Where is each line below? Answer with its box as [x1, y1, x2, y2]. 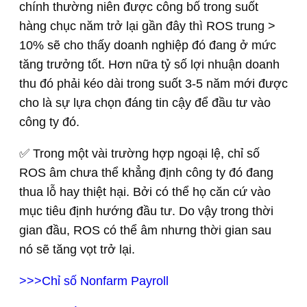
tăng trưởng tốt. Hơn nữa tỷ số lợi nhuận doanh [19, 57, 280, 71]
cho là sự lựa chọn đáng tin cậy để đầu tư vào [19, 95, 271, 110]
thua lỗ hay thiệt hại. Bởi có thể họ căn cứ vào [19, 184, 271, 199]
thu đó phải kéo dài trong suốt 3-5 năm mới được [19, 76, 288, 90]
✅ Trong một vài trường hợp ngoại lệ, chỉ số [19, 146, 260, 160]
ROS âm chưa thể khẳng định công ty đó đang [19, 165, 273, 180]
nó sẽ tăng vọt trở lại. [19, 242, 135, 256]
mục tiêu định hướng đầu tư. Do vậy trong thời [19, 204, 273, 218]
